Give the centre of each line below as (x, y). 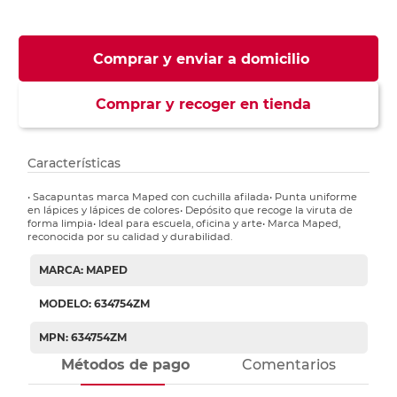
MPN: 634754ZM (82, 338)
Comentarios (288, 365)
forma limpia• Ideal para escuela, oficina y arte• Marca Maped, (184, 224)
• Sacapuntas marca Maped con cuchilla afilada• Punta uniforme (193, 197)
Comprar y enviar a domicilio (201, 59)
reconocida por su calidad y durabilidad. (130, 237)
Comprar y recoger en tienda (198, 105)
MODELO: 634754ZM (94, 304)
